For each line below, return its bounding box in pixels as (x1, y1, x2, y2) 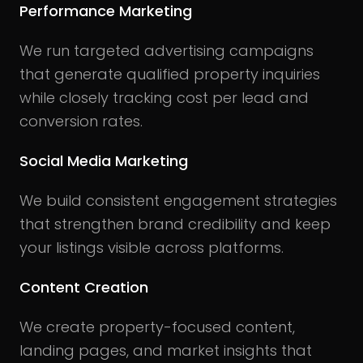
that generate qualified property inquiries (19, 64, 320, 85)
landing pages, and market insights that (19, 340, 312, 361)
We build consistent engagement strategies (19, 190, 337, 211)
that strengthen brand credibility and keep (19, 214, 331, 235)
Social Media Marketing (19, 151, 188, 172)
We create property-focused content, (19, 317, 295, 338)
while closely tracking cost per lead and (19, 88, 309, 109)
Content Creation (19, 277, 148, 298)
